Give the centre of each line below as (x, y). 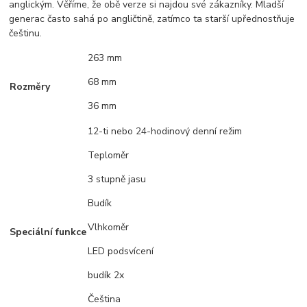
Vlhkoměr (109, 227)
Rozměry (30, 86)
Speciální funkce (48, 232)
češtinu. (26, 33)
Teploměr (109, 155)
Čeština (105, 299)
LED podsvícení (121, 251)
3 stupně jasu (117, 179)
